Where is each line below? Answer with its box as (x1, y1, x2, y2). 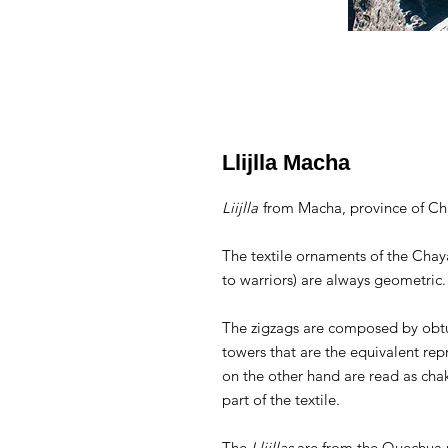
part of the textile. (222, 390, 340, 409)
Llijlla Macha (222, 150, 350, 175)
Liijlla (222, 198, 258, 217)
